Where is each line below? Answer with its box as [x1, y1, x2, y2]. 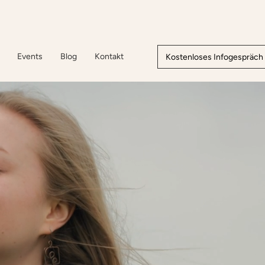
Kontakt [95, 51, 124, 62]
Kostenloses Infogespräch [166, 51, 263, 62]
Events [17, 51, 43, 62]
